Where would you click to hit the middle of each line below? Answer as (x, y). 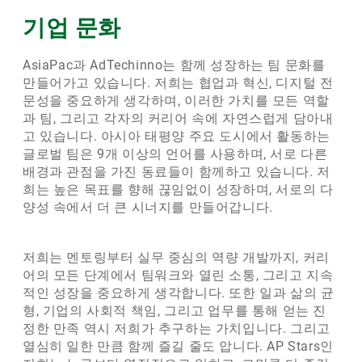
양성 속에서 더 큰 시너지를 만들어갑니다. (148, 208)
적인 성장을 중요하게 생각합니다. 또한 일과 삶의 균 (179, 293)
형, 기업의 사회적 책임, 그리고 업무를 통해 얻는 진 (175, 311)
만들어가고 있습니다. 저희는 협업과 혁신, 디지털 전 (178, 83)
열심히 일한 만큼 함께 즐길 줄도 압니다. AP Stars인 (178, 347)
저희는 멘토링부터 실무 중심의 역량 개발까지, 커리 (176, 258)
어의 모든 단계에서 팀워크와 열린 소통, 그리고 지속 (178, 276)
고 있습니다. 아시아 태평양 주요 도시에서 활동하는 (177, 137)
